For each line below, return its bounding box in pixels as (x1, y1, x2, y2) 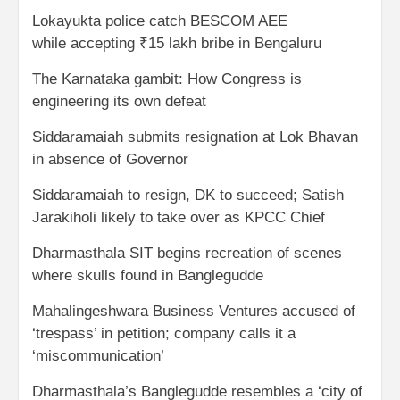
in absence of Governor (32, 150, 188, 168)
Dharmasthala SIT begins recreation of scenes (32, 244, 342, 262)
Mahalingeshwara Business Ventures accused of (32, 302, 355, 320)
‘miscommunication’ (32, 346, 164, 364)
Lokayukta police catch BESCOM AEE (32, 12, 287, 29)
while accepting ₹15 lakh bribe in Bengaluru (32, 34, 326, 52)
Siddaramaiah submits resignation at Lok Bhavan (32, 128, 358, 146)
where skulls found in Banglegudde (32, 266, 263, 284)
